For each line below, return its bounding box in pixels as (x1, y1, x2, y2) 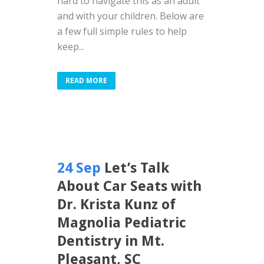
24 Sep (57, 160, 101, 176)
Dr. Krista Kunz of (57, 196, 176, 213)
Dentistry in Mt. (57, 233, 164, 249)
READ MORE (65, 77, 107, 85)
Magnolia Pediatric (57, 214, 186, 231)
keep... (57, 40, 84, 53)
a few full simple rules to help (57, 25, 187, 38)
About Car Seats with (57, 178, 202, 194)
